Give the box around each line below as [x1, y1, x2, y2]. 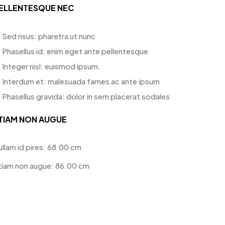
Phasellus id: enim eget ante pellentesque [2, 46, 148, 56]
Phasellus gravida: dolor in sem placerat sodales [2, 91, 170, 101]
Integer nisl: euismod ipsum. [2, 61, 100, 71]
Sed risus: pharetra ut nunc [2, 31, 95, 41]
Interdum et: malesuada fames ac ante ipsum [2, 76, 160, 86]
